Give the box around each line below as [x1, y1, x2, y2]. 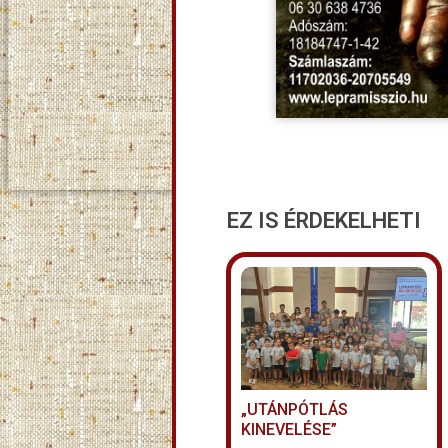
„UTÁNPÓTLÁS [241, 399, 348, 419]
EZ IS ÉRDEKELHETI [227, 208, 421, 234]
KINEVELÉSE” [241, 419, 337, 439]
